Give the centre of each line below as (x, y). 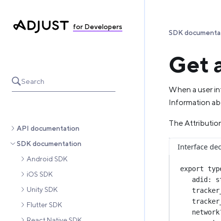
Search (33, 81)
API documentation (48, 128)
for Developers (98, 27)
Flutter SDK (44, 204)
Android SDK (47, 159)
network (206, 212)
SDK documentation (49, 143)
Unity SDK (42, 189)
